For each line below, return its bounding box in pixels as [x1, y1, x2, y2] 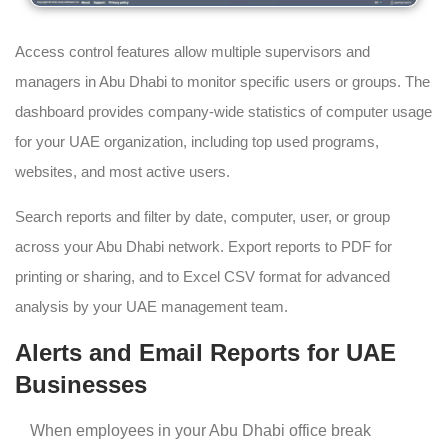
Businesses [15, 371, 147, 399]
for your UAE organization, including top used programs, [15, 133, 379, 151]
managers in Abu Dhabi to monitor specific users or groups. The [15, 73, 430, 91]
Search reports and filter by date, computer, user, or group [15, 208, 390, 226]
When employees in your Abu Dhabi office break [30, 422, 371, 440]
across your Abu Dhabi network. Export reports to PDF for [15, 238, 392, 256]
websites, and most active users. [15, 163, 230, 181]
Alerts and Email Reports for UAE [15, 339, 396, 367]
